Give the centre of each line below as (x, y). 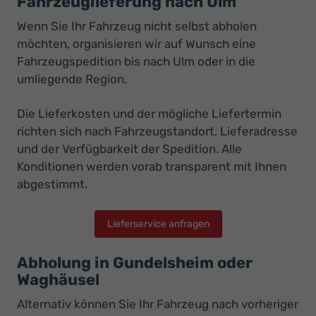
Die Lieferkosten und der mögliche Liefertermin (149, 114)
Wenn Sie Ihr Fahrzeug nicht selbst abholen (137, 26)
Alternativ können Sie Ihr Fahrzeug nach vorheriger (158, 304)
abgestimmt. (52, 184)
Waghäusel (58, 280)
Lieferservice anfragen (158, 224)
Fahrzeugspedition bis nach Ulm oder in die (136, 62)
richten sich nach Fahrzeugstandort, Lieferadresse (157, 132)
